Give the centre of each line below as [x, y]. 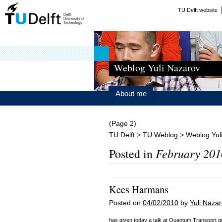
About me [131, 93]
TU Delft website [198, 10]
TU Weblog [160, 135]
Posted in [132, 154]
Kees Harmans [139, 190]
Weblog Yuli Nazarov [157, 68]
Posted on [126, 203]
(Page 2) [123, 124]
